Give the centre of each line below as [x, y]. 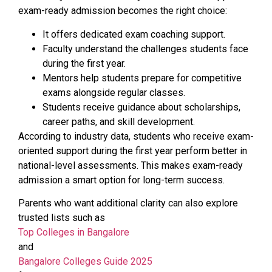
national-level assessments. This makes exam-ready [131, 165]
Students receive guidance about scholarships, [141, 107]
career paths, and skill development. [119, 121]
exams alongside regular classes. [114, 92]
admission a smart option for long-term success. [121, 180]
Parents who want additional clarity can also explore [128, 203]
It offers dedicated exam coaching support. [134, 34]
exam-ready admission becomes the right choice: [123, 11]
